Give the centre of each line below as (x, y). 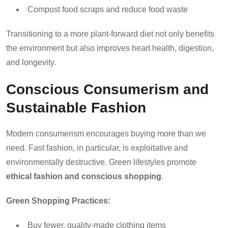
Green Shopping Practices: (58, 201)
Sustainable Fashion (76, 107)
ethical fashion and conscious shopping (84, 176)
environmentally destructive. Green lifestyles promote (101, 162)
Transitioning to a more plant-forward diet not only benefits (110, 34)
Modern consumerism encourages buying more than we (106, 133)
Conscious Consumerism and (107, 89)
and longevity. (31, 62)
